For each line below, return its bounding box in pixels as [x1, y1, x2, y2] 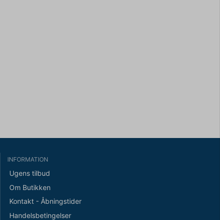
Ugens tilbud [9, 169, 50, 178]
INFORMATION [7, 155, 48, 163]
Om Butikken [9, 183, 51, 192]
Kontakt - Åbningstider [9, 197, 82, 206]
